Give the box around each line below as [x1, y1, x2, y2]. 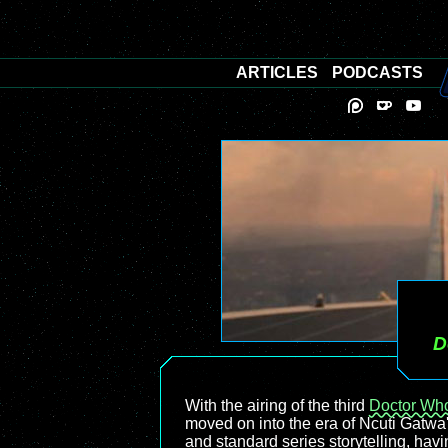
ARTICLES [236, 64, 318, 81]
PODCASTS [332, 64, 423, 81]
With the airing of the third [185, 397, 369, 414]
